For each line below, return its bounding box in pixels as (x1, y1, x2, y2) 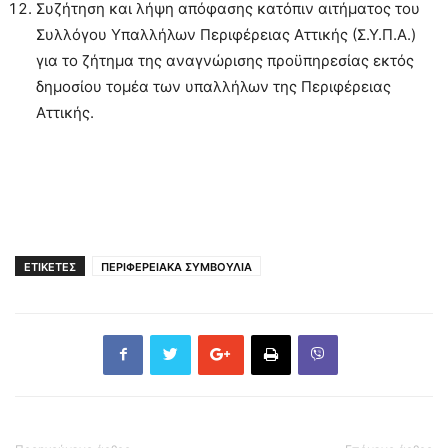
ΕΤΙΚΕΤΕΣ (24, 259, 76, 274)
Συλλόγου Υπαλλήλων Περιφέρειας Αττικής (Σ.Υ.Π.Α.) (36, 24, 416, 44)
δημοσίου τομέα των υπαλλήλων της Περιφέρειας (36, 76, 391, 96)
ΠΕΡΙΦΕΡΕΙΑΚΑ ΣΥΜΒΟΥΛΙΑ (101, 259, 252, 274)
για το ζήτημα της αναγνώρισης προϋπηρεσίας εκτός (36, 50, 414, 70)
